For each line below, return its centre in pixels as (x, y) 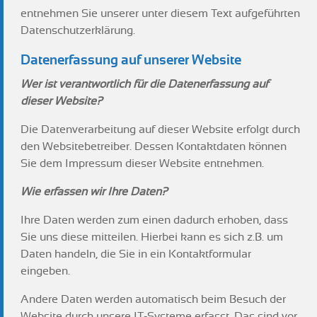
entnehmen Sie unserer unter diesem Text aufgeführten (160, 13)
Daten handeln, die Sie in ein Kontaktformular (136, 254)
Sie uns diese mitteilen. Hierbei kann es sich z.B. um (152, 237)
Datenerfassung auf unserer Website (131, 60)
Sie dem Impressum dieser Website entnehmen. (142, 163)
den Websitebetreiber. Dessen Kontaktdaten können (154, 146)
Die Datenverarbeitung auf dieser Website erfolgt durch (160, 129)
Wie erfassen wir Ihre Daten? (94, 192)
